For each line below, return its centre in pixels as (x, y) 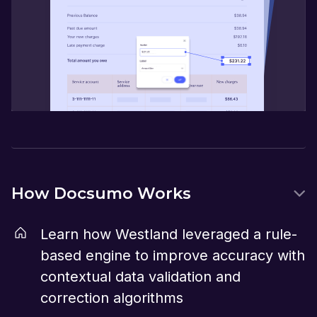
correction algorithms (112, 298)
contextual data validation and (140, 277)
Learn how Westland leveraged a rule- (169, 235)
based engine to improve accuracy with (173, 256)
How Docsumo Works (101, 194)
